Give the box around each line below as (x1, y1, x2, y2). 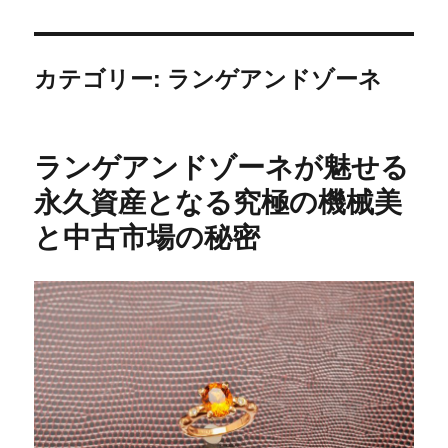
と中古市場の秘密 (34, 215, 261, 257)
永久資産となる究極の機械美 (34, 180, 403, 222)
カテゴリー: (34, 61, 168, 95)
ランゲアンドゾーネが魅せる (34, 145, 410, 187)
